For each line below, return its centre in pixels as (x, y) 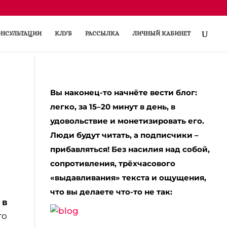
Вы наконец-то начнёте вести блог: (123, 92)
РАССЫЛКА (102, 33)
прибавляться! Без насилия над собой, (130, 149)
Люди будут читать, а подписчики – (124, 135)
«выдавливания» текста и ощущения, (128, 178)
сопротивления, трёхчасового (112, 163)
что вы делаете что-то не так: (111, 192)
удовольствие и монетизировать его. (127, 121)
